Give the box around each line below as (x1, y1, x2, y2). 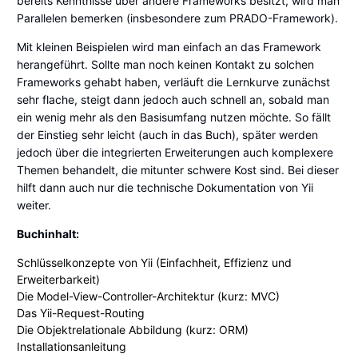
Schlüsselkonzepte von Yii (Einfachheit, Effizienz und (17, 256, 292, 269)
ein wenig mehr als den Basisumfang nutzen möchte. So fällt (17, 110, 331, 124)
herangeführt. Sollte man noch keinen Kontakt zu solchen (17, 58, 314, 71)
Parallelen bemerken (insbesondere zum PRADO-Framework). (17, 11, 338, 25)
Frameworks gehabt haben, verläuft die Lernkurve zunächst (17, 75, 330, 89)
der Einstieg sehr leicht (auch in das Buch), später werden (17, 128, 318, 141)
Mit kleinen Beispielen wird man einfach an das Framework (17, 40, 321, 54)
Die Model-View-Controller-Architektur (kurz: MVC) (17, 289, 280, 303)
